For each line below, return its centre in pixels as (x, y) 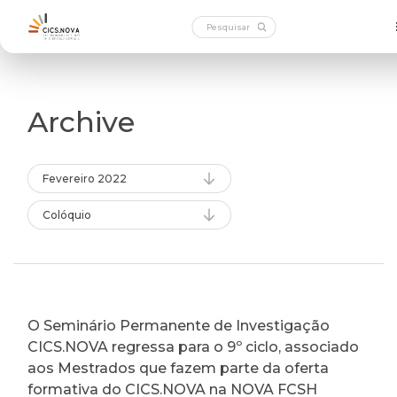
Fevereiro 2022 (85, 179)
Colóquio (67, 215)
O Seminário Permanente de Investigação (179, 326)
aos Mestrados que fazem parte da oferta (178, 368)
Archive (81, 122)
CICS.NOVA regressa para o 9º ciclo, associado (193, 347)
